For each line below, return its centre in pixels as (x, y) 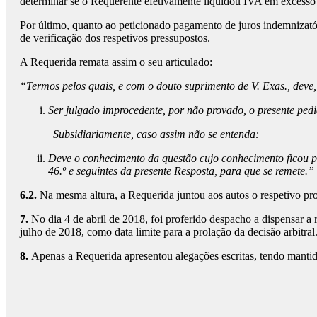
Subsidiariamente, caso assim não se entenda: (156, 134)
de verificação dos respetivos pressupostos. (115, 38)
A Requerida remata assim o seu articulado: (116, 62)
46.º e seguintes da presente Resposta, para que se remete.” (181, 171)
